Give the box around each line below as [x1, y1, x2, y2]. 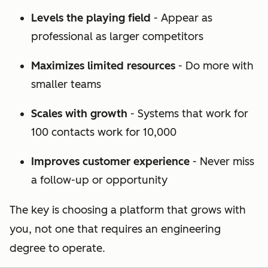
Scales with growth [31, 106, 127, 120]
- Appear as [151, 11, 212, 25]
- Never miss [190, 154, 254, 168]
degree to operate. [10, 241, 105, 255]
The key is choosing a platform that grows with [10, 203, 246, 217]
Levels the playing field [31, 11, 151, 25]
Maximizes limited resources [31, 59, 175, 72]
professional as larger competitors [31, 29, 203, 43]
